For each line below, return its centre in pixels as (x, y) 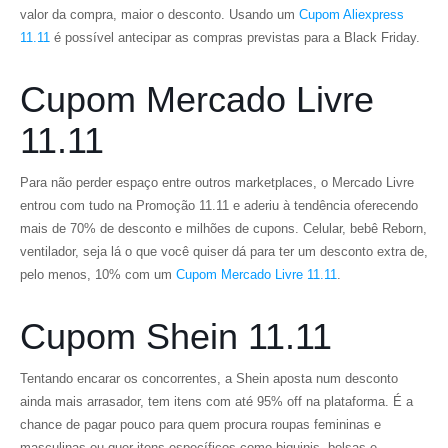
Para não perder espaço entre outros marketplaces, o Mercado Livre (217, 182)
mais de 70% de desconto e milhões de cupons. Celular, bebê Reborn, (223, 228)
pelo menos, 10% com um (98, 274)
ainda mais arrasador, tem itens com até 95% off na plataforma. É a (216, 401)
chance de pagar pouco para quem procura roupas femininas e (200, 424)
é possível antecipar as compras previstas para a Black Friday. (235, 37)
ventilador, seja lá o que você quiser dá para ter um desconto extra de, (224, 251)
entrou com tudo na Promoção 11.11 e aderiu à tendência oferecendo (219, 205)
